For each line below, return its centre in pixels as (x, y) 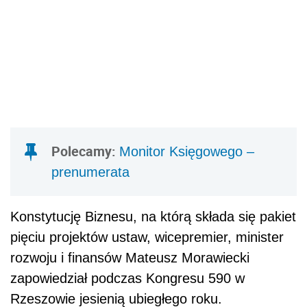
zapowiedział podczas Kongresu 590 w (127, 279)
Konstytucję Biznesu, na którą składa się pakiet (153, 217)
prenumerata (90, 172)
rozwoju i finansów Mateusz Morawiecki (130, 258)
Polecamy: (85, 151)
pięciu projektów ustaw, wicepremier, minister (147, 237)
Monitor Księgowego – (187, 152)
